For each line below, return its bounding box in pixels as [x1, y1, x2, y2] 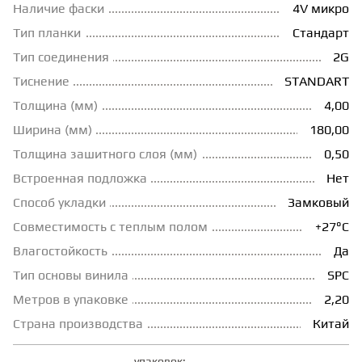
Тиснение [13, 74, 69, 90]
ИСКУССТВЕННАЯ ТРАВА [97, 288, 270, 306]
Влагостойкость [13, 243, 107, 259]
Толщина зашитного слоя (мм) [13, 146, 197, 162]
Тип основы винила [13, 267, 128, 284]
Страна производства [13, 316, 143, 332]
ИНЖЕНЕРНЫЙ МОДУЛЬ [97, 342, 271, 360]
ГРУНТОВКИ [97, 22, 182, 40]
